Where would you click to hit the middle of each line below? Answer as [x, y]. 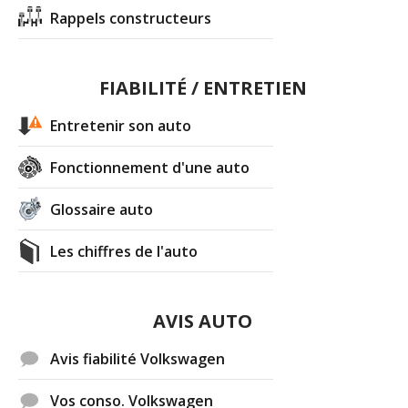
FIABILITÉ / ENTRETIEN [203, 88]
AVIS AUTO [203, 321]
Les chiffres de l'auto [124, 252]
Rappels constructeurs [131, 19]
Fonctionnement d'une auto [150, 168]
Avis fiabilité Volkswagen [138, 359]
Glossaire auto [102, 210]
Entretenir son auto [121, 126]
